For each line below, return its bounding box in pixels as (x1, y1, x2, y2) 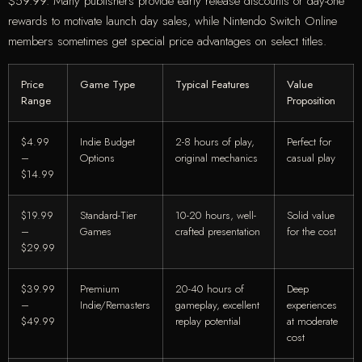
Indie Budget (80, 133, 135, 149)
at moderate (287, 313, 338, 329)
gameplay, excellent (175, 297, 259, 313)
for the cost (287, 223, 336, 239)
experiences (287, 297, 337, 313)
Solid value (287, 207, 335, 223)
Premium (80, 280, 120, 297)
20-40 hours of (175, 280, 244, 297)
